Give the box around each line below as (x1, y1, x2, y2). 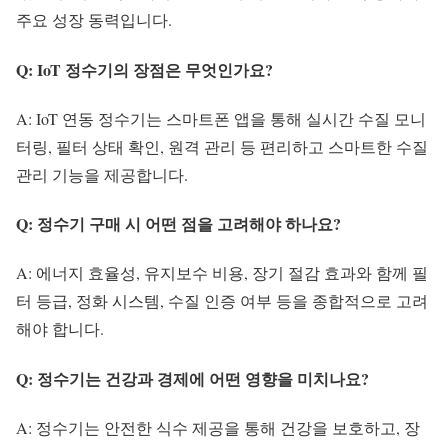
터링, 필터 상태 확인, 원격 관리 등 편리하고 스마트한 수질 (16, 135, 428, 157)
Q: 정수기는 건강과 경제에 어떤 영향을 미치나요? (16, 366, 369, 390)
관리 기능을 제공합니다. (16, 163, 188, 185)
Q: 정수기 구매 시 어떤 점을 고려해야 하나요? (16, 212, 341, 236)
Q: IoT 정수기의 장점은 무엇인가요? (16, 57, 273, 81)
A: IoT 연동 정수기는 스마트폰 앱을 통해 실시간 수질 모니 (16, 107, 426, 129)
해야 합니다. (16, 318, 104, 340)
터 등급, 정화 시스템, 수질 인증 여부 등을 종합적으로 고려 (16, 290, 428, 312)
